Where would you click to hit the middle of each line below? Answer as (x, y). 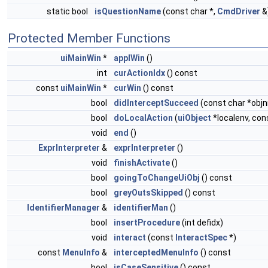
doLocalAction (143, 118)
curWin (127, 88)
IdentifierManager (63, 208)
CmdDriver (239, 12)
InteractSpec (201, 238)
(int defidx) (202, 223)
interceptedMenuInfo (156, 253)
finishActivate (142, 163)
